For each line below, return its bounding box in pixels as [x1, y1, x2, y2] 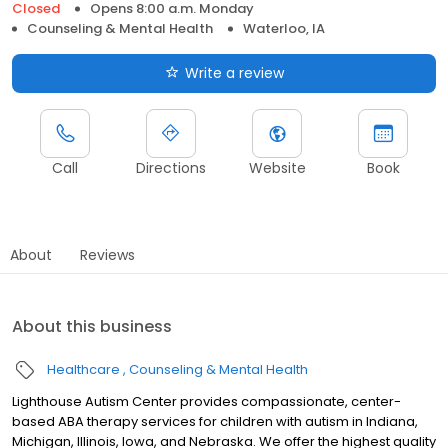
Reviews [80, 244, 135, 265]
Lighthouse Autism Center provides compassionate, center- [12, 391, 401, 411]
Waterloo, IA [243, 18, 325, 38]
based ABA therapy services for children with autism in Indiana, [12, 411, 418, 431]
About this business [12, 314, 172, 338]
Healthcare [47, 359, 120, 379]
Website [248, 157, 306, 178]
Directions [136, 157, 206, 178]
